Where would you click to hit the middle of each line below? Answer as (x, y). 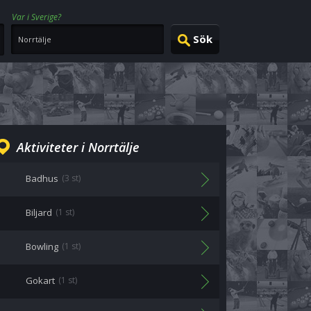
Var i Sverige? (36, 17)
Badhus (42, 178)
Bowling (42, 246)
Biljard (39, 212)
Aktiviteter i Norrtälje (78, 147)
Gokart (40, 280)
